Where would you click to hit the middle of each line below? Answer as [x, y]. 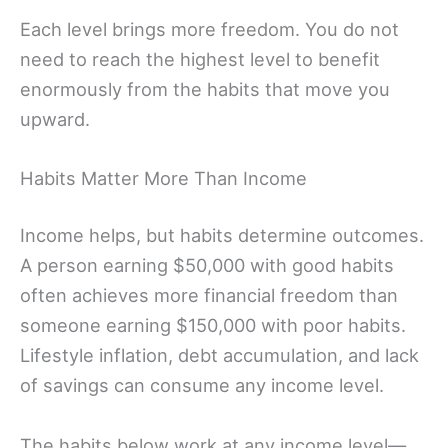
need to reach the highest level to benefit [200, 58]
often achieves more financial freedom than [209, 295]
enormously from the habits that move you [205, 88]
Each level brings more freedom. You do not [209, 28]
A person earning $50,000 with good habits [207, 265]
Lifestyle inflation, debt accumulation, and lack [219, 355]
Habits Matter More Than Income [163, 178]
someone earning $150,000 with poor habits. [213, 325]
